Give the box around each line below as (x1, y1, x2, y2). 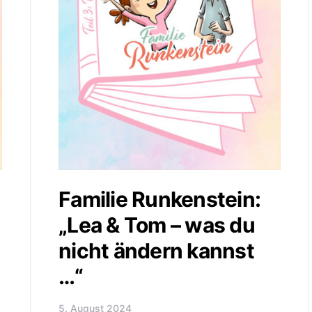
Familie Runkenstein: (58, 186, 260, 212)
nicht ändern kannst (58, 237, 254, 263)
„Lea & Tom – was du (58, 212, 255, 237)
